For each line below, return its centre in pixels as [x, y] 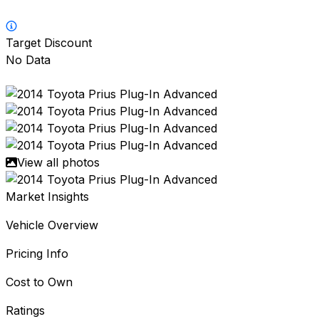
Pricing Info [37, 254]
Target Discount [49, 43]
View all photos [58, 163]
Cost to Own [39, 282]
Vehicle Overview [52, 225]
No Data [28, 60]
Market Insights [47, 197]
